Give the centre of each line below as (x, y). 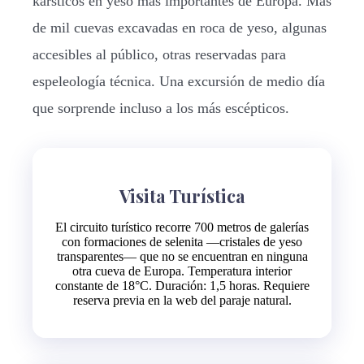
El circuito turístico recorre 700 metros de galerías (182, 227)
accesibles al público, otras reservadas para (159, 54)
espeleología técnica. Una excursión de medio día (179, 81)
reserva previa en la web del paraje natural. (182, 300)
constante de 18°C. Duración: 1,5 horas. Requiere (182, 285)
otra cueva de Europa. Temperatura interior (182, 271)
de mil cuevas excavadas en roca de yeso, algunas (180, 27)
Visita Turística (182, 195)
